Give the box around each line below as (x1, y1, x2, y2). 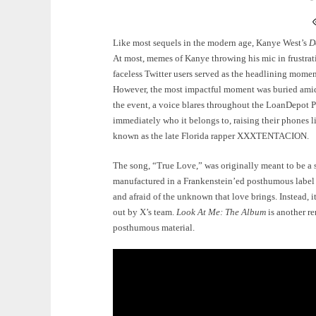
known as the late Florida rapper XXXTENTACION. (113, 130, 309, 142)
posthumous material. (113, 221, 195, 233)
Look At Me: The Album (176, 206, 266, 217)
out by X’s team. (113, 206, 176, 217)
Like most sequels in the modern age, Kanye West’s (113, 37, 309, 49)
